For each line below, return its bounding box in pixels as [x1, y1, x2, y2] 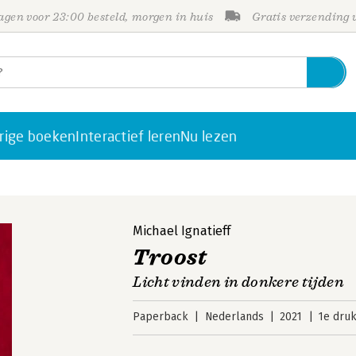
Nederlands [204, 310, 264, 323]
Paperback [133, 310, 189, 323]
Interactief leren [75, 127, 181, 145]
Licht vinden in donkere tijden [133, 273, 344, 291]
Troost [133, 243, 207, 271]
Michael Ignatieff [133, 223, 231, 238]
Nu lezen [180, 127, 238, 145]
